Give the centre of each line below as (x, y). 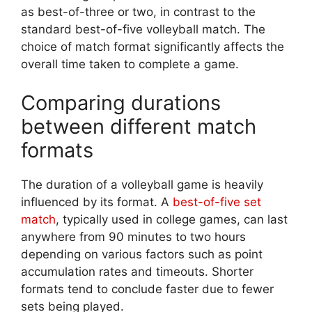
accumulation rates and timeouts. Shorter (137, 271)
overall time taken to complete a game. (130, 64)
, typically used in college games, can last (172, 219)
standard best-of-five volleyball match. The (143, 30)
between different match (139, 126)
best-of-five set (217, 202)
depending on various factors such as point (142, 254)
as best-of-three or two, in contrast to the (138, 12)
